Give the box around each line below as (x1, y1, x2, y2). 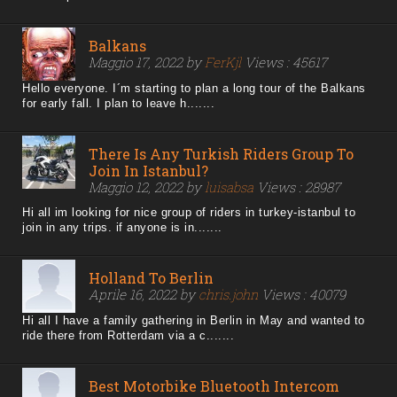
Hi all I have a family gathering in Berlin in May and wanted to (22, 314, 365, 328)
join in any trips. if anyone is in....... (22, 221, 222, 235)
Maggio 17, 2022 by (89, 53, 205, 72)
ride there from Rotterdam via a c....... (22, 329, 234, 343)
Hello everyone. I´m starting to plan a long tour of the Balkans (22, 82, 366, 96)
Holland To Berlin (89, 269, 214, 288)
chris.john (198, 285, 258, 304)
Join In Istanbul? (89, 161, 208, 181)
